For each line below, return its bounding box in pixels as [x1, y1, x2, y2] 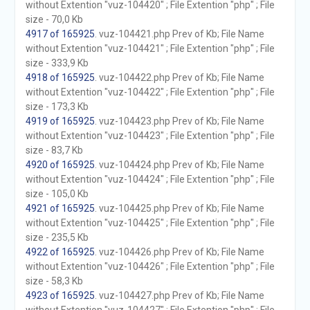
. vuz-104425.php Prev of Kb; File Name [94, 203, 264, 214]
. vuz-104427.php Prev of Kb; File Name [94, 290, 264, 301]
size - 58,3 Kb [25, 275, 83, 286]
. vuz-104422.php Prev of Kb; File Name [94, 72, 264, 83]
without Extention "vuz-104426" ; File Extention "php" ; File [25, 261, 275, 272]
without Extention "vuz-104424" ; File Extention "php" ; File [25, 174, 275, 185]
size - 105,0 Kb [25, 188, 89, 199]
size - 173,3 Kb [25, 101, 89, 112]
